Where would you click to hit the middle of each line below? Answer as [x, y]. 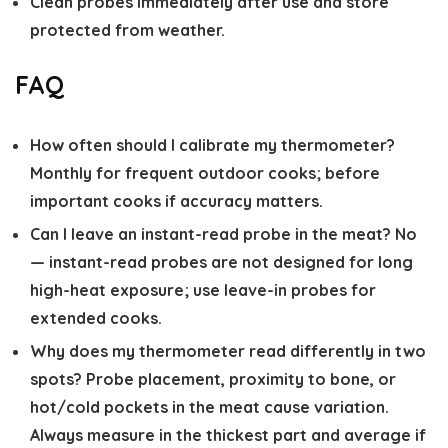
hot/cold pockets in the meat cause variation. [209, 407]
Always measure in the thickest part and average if [228, 435]
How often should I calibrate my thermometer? [212, 145]
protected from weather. [127, 30]
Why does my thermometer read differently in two [228, 351]
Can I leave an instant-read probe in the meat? [210, 234]
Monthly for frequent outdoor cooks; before [205, 173]
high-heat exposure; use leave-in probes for [203, 290]
